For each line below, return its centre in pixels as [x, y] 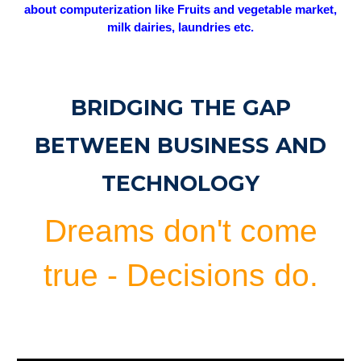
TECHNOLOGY [180, 183]
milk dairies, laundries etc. [180, 27]
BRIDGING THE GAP [180, 108]
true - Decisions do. [180, 275]
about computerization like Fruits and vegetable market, [180, 10]
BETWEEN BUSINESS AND [180, 145]
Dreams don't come [180, 231]
